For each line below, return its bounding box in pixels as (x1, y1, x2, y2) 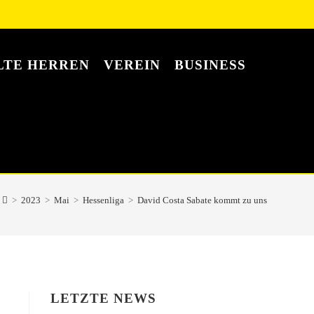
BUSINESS (175, 57, 247, 72)
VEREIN (104, 57, 161, 72)
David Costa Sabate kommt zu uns (137, 194, 267, 205)
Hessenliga (82, 194, 124, 205)
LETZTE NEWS (50, 291, 157, 306)
